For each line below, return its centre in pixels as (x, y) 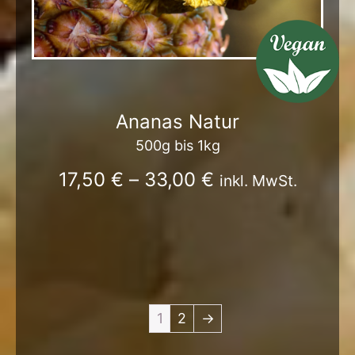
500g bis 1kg (177, 145)
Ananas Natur (177, 121)
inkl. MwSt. (258, 180)
